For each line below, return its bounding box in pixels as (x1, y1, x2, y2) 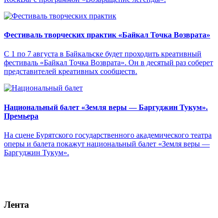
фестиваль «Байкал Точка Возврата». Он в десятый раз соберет (4, 58, 213, 67)
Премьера (4, 111, 38, 120)
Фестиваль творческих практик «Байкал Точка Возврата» (4, 31, 210, 39)
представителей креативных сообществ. (4, 67, 137, 76)
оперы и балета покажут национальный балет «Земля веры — (4, 140, 210, 148)
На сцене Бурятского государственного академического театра (4, 131, 212, 139)
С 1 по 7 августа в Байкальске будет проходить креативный (4, 50, 201, 58)
